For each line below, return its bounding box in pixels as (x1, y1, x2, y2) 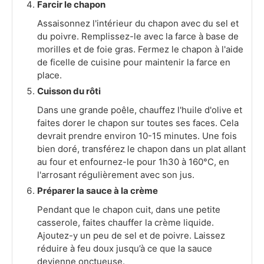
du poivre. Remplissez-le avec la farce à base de (37, 31, 239, 42)
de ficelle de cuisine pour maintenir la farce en (37, 57, 230, 68)
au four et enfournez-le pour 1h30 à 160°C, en (37, 156, 229, 168)
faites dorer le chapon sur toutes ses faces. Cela (37, 117, 239, 129)
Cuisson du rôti (37, 85, 101, 97)
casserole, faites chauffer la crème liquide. (37, 217, 214, 229)
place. (37, 70, 62, 81)
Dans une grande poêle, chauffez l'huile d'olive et (37, 104, 242, 116)
